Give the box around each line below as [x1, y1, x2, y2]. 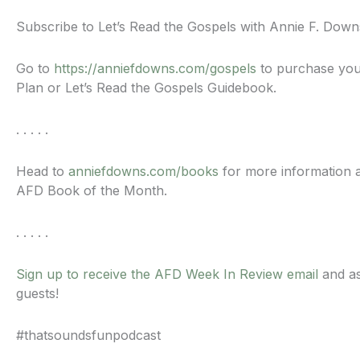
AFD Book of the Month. [16, 182, 167, 199]
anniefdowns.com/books [68, 163, 219, 180]
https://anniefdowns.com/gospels [54, 60, 256, 77]
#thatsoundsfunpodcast [16, 327, 161, 344]
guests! [16, 285, 59, 302]
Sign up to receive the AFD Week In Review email [16, 266, 318, 283]
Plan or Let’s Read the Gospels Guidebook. [16, 80, 276, 96]
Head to [16, 163, 68, 180]
